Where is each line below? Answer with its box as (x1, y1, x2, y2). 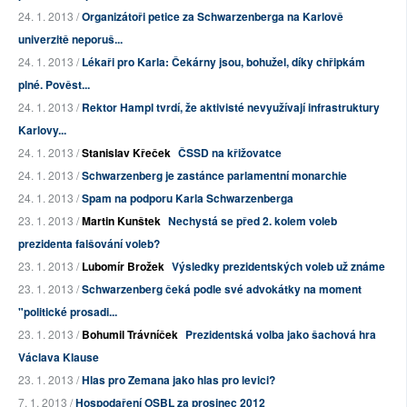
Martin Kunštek (82, 213, 161, 230)
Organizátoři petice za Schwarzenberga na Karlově (82, 8, 343, 25)
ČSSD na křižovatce (178, 144, 282, 162)
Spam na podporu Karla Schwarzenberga (82, 190, 293, 207)
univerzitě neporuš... (18, 31, 123, 48)
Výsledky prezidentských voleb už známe (172, 258, 385, 275)
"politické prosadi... (18, 303, 117, 321)
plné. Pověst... (18, 76, 90, 94)
